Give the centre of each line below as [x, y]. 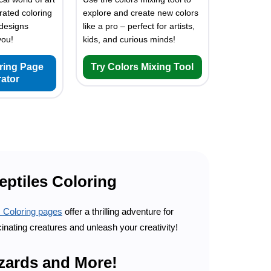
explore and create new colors [140, 13]
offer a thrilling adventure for [118, 212]
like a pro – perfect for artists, [139, 26]
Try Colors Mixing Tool [142, 67]
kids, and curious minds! [129, 40]
